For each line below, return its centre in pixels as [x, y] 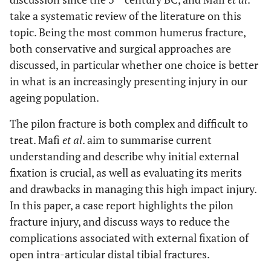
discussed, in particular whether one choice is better [134, 65]
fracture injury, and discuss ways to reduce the [120, 221]
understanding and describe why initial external [124, 156]
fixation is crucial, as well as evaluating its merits [126, 172]
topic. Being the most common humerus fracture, [128, 32]
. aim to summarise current [147, 140]
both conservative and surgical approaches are [120, 48]
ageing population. [54, 97]
